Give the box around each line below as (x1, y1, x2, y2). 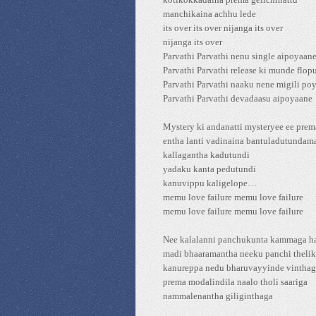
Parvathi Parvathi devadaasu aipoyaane (163, 93, 312, 104)
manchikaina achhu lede (163, 8, 256, 19)
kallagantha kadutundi (163, 150, 250, 160)
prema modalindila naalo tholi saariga (163, 276, 308, 287)
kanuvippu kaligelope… (163, 178, 257, 188)
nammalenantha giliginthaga (163, 291, 273, 301)
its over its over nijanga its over (163, 23, 283, 33)
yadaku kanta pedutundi (163, 164, 256, 174)
